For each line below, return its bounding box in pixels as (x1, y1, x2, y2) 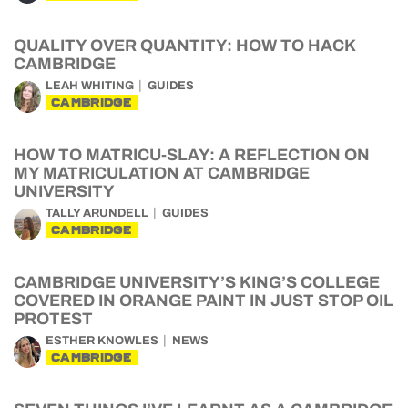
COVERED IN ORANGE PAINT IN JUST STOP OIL (14, 291, 393, 310)
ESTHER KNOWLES (46, 334, 158, 347)
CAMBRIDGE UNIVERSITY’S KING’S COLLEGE (14, 273, 380, 291)
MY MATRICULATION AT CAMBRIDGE (14, 164, 310, 182)
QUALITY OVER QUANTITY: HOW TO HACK (14, 36, 355, 55)
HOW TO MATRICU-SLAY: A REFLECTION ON (14, 146, 370, 164)
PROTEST (14, 310, 93, 328)
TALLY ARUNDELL (46, 207, 148, 219)
